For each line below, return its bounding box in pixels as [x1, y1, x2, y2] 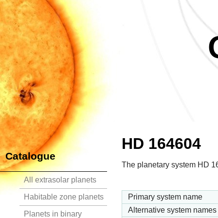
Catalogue [5, 150, 55, 162]
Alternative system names [128, 206, 217, 215]
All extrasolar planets [24, 176, 96, 184]
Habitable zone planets [24, 193, 104, 201]
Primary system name [128, 193, 202, 201]
